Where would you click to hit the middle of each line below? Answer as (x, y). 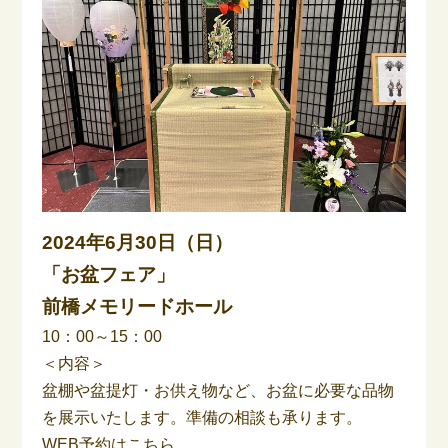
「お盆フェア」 (109, 275)
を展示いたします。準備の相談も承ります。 (202, 418)
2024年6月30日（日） (138, 243)
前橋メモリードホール (137, 307)
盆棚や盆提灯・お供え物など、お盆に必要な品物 (218, 391)
